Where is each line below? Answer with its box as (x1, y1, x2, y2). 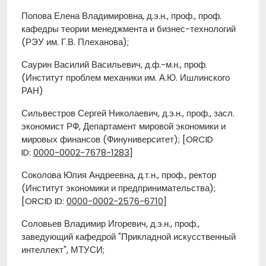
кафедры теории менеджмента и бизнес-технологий (21, 23, 236, 35)
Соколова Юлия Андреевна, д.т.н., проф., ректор (21, 169, 216, 181)
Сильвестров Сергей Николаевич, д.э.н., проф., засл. (21, 107, 235, 119)
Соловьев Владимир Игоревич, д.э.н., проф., (21, 217, 199, 230)
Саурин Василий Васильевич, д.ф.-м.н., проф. (21, 58, 207, 71)
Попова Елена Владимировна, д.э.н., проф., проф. (21, 9, 221, 22)
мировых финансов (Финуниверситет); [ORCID (21, 133, 213, 145)
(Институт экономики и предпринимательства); (21, 182, 216, 194)
